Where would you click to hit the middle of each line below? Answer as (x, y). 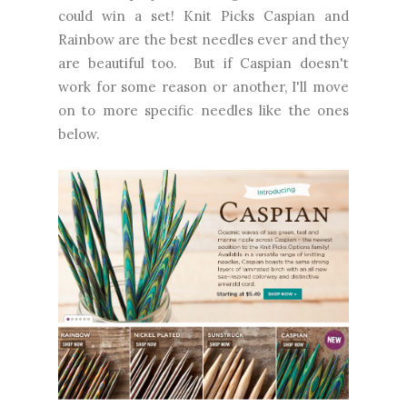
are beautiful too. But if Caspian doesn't (203, 64)
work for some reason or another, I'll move (203, 87)
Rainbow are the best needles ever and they (203, 40)
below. (83, 134)
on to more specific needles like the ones (203, 111)
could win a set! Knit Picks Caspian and (203, 16)
